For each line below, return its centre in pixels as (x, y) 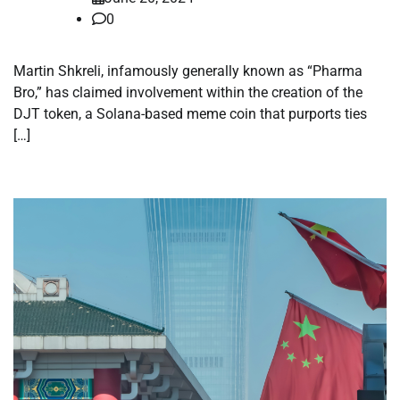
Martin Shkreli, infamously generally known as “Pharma (188, 71)
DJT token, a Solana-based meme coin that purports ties (190, 114)
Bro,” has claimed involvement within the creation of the (188, 93)
